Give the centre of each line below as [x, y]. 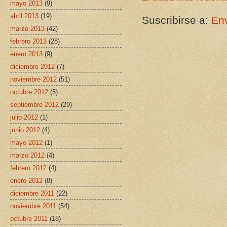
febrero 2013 [28, 41]
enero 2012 [26, 180]
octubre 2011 [29, 218]
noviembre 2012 [33, 79]
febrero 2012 [28, 168]
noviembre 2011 [33, 206]
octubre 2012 [29, 92]
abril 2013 [24, 16]
